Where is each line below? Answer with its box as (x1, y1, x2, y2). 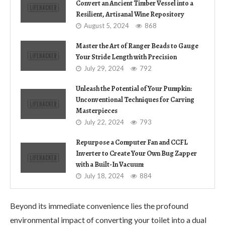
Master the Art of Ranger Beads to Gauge (76, 41, 198, 51)
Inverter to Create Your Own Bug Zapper (76, 148, 197, 158)
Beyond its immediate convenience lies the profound (10, 200, 188, 210)
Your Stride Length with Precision (76, 52, 177, 62)
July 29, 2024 (84, 64, 124, 72)
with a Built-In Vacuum (76, 159, 144, 169)
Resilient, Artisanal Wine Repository (76, 9, 184, 19)
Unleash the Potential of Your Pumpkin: (76, 83, 192, 93)
